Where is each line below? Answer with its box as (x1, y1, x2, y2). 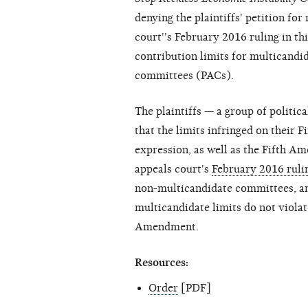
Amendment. (135, 221, 199, 234)
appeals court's (135, 163, 212, 176)
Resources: (135, 256, 188, 269)
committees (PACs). (135, 69, 234, 82)
